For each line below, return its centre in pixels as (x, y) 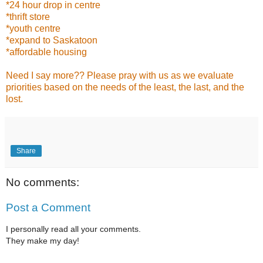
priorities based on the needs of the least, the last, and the (125, 87)
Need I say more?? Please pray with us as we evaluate (120, 75)
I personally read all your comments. (73, 229)
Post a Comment (48, 208)
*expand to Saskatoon (52, 40)
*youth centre (33, 28)
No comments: (43, 182)
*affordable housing (46, 52)
